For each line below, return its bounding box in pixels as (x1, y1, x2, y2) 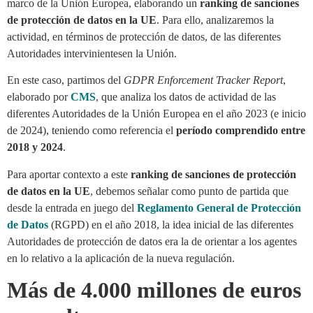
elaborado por (7, 91, 71, 103)
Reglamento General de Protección (137, 201, 301, 214)
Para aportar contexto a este (7, 168, 131, 180)
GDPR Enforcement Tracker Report (124, 74, 283, 87)
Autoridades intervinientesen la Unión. (7, 48, 177, 59)
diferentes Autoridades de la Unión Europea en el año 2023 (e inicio (7, 108, 306, 120)
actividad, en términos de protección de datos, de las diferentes (7, 31, 281, 43)
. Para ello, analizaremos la (156, 14, 274, 26)
